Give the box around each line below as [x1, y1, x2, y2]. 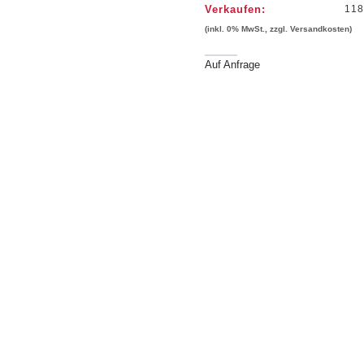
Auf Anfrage [205, 58, 261, 71]
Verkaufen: [205, 3, 266, 16]
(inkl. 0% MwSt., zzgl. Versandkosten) [205, 24, 353, 34]
